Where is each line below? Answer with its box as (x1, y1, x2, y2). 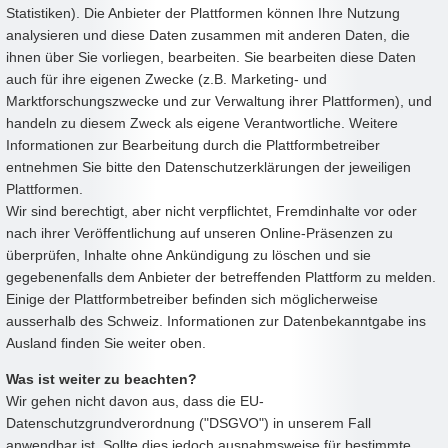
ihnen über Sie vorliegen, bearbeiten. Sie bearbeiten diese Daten (6, 48, 416, 65)
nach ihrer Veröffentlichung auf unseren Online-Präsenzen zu (6, 224, 393, 241)
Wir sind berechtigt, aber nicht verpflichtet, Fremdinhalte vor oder (6, 202, 417, 219)
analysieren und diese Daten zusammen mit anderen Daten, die (6, 26, 410, 43)
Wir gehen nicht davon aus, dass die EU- (6, 392, 264, 409)
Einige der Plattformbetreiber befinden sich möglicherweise (6, 290, 378, 307)
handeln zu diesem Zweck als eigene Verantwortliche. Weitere (6, 114, 398, 131)
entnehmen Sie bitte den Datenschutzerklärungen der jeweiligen (6, 158, 411, 175)
